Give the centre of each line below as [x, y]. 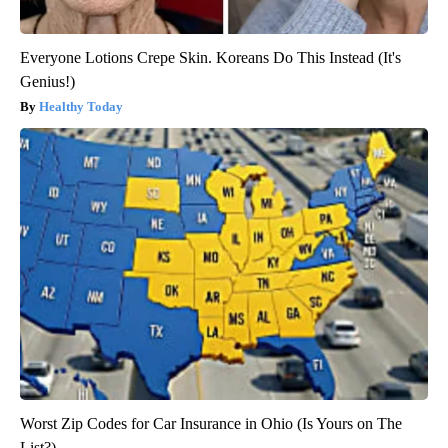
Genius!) [47, 82]
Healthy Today [81, 107]
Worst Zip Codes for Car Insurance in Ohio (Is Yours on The [211, 424]
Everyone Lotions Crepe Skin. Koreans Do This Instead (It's [210, 58]
